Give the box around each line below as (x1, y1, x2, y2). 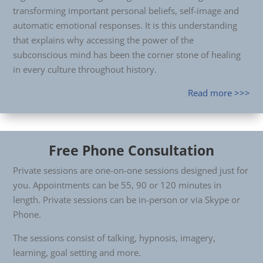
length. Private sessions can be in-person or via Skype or (13, 194, 240, 205)
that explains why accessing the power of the (13, 34, 194, 46)
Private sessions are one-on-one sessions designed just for (13, 164, 248, 176)
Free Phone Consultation (49, 141, 214, 160)
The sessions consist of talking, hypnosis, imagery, (13, 232, 215, 244)
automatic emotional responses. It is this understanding (13, 19, 237, 31)
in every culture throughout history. (13, 63, 157, 75)
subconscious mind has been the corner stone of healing (13, 49, 241, 60)
